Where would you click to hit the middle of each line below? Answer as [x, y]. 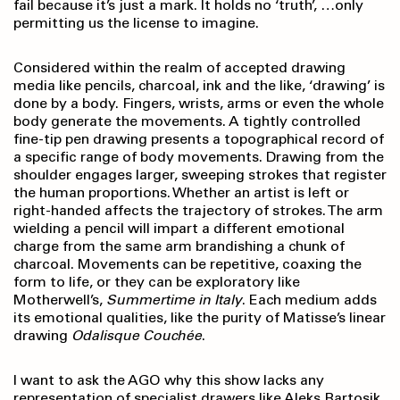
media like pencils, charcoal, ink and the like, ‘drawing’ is [199, 86]
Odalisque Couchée [137, 336]
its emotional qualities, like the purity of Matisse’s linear [200, 318]
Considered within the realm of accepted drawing [179, 68]
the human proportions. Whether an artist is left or [181, 193]
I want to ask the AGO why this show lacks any [169, 380]
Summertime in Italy [174, 300]
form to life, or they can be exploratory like [157, 282]
